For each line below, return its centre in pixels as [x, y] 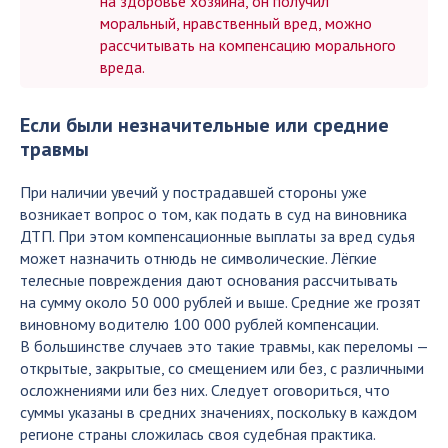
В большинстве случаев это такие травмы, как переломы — [224, 346]
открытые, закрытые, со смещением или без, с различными [222, 368]
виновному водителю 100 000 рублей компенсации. [199, 324]
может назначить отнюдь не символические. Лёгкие [198, 258]
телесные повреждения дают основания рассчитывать [209, 280]
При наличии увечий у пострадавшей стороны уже [193, 192]
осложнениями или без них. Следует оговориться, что [205, 390]
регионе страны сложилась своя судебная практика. [198, 434]
